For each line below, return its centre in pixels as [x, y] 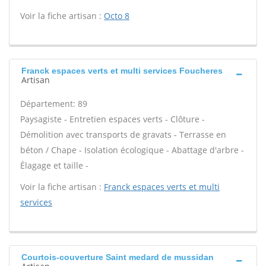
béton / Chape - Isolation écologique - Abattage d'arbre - [132, 150]
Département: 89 [54, 104]
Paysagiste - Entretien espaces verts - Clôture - [113, 119]
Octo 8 [117, 16]
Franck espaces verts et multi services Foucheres [122, 71]
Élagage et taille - [54, 165]
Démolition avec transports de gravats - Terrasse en [123, 134]
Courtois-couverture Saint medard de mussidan [118, 257]
